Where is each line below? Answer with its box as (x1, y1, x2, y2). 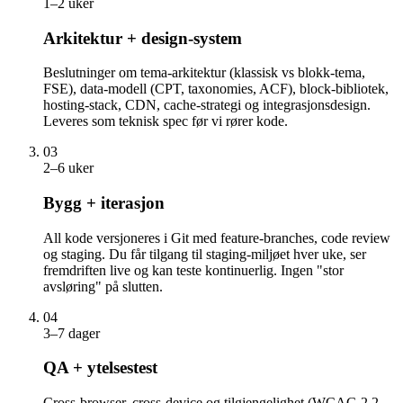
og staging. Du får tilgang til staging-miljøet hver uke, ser (43, 246, 366, 262)
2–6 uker (43, 160, 94, 176)
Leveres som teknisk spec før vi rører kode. (43, 113, 288, 130)
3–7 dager (43, 325, 100, 341)
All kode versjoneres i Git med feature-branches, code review (43, 229, 390, 246)
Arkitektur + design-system (43, 28, 242, 48)
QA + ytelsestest (43, 358, 157, 378)
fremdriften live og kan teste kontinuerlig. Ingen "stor (43, 262, 344, 278)
